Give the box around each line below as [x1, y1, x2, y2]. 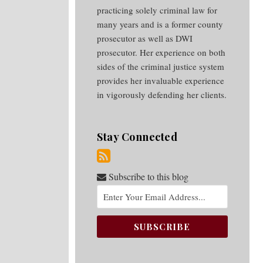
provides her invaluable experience [97, 75, 225, 86]
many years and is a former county [97, 18, 224, 30]
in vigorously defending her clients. [97, 89, 227, 100]
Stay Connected [97, 130, 177, 144]
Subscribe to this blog [106, 170, 188, 183]
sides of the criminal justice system [97, 60, 225, 72]
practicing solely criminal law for [97, 4, 218, 16]
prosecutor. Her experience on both [97, 46, 226, 58]
